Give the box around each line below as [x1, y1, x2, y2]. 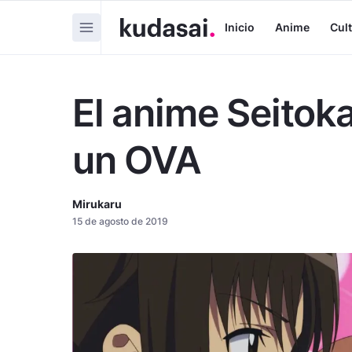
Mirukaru [72, 197, 122, 211]
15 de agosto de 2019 [72, 215, 168, 227]
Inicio [225, 20, 255, 34]
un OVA [72, 137, 201, 183]
